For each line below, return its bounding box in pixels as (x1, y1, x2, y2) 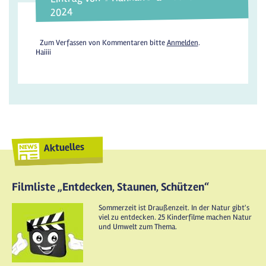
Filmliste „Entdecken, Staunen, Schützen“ (12, 179, 209, 194)
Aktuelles (43, 140, 85, 154)
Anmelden (166, 37, 198, 47)
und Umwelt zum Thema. (99, 221, 177, 232)
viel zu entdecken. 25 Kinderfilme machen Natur (99, 212, 252, 222)
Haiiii (36, 47, 51, 57)
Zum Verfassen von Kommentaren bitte (39, 37, 167, 47)
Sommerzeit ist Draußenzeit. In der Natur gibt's (99, 202, 249, 213)
